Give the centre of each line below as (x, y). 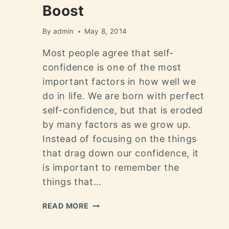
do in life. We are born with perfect (123, 96)
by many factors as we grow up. (117, 125)
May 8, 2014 (106, 31)
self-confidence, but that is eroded (123, 110)
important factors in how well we (119, 82)
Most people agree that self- (108, 53)
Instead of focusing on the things (120, 139)
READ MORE (66, 206)
